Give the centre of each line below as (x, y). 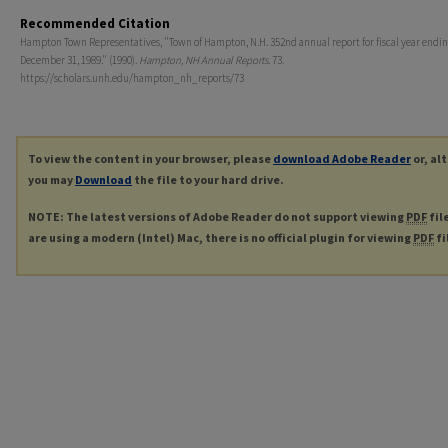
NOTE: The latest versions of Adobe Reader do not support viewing (217, 217)
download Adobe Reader (342, 159)
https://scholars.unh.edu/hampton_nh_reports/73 (132, 78)
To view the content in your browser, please (150, 159)
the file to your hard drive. (208, 180)
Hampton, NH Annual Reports (203, 60)
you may (51, 180)
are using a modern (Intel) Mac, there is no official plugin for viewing (220, 238)
